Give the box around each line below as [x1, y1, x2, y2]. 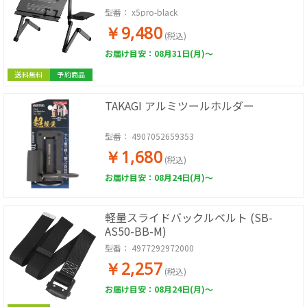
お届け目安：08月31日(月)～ [105, 47, 213, 59]
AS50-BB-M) [105, 223, 167, 239]
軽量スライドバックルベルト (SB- [105, 209, 273, 225]
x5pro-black [132, 6, 177, 18]
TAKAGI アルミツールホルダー [105, 97, 254, 114]
